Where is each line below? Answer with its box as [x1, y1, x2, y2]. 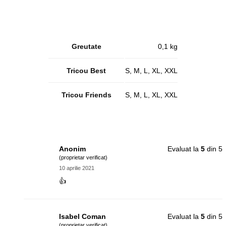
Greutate [71, 42, 101, 51]
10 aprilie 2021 [59, 165, 94, 172]
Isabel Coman [59, 212, 106, 221]
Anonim [59, 145, 86, 153]
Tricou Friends [61, 91, 111, 99]
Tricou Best [67, 67, 106, 75]
